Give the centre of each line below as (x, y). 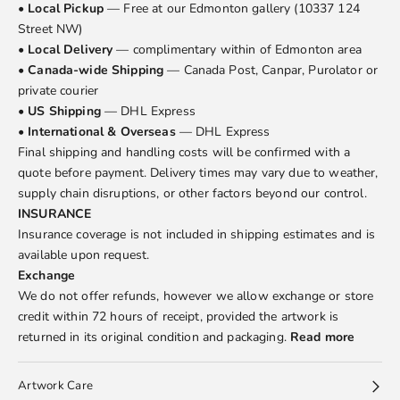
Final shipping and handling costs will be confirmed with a (184, 153)
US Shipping (64, 112)
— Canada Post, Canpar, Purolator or (273, 71)
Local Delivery (71, 50)
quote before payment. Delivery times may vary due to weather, (198, 173)
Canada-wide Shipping (98, 71)
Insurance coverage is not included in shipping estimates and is (196, 235)
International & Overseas (104, 132)
